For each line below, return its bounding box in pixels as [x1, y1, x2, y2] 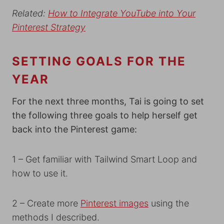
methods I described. [12, 212, 99, 222]
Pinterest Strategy [12, 22, 85, 32]
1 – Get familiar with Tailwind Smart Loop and [12, 154, 197, 164]
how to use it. [12, 168, 68, 178]
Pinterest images [80, 198, 148, 208]
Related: [12, 8, 48, 18]
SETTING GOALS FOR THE [12, 54, 186, 68]
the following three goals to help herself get [12, 110, 197, 120]
